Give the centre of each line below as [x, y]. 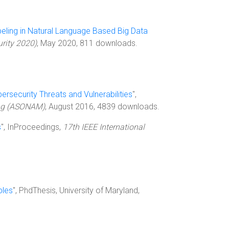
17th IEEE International [104, 127]
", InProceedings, [32, 127]
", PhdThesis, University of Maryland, [76, 190]
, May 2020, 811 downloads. [87, 43]
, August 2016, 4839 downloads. [102, 107]
